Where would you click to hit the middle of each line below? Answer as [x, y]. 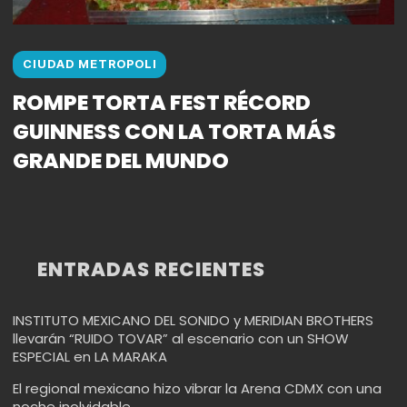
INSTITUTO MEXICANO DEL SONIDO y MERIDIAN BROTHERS [193, 320]
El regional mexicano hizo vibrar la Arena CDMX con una [197, 388]
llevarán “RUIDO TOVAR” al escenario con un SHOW [181, 338]
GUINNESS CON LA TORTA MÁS [174, 131]
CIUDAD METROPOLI [89, 65]
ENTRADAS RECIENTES [151, 269]
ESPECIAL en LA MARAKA [90, 356]
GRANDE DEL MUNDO [121, 160]
